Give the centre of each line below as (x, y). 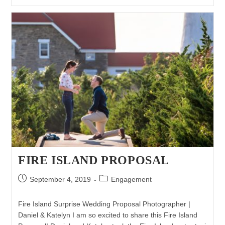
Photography (88, 9)
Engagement (131, 179)
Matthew (81, 25)
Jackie (78, 41)
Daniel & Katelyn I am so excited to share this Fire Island (107, 215)
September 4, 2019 (60, 179)
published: (34, 189)
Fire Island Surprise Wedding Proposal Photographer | (104, 204)
